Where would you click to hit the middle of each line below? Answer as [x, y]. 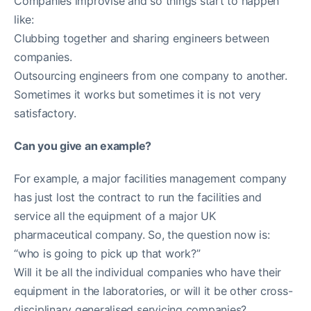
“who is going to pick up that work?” [107, 253]
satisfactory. [45, 113]
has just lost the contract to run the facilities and [138, 197]
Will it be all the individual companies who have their [148, 272]
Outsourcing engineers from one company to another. [151, 75]
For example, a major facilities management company [151, 178]
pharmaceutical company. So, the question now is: [142, 234]
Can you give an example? [83, 145]
